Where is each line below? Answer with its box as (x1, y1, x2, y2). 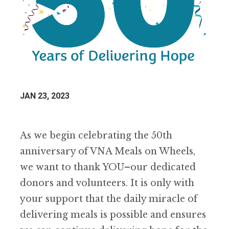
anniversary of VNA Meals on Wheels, (20, 146, 195, 157)
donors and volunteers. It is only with (20, 177, 194, 189)
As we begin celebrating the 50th (20, 130, 172, 142)
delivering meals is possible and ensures (20, 209, 206, 221)
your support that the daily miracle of (20, 193, 197, 205)
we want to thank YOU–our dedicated (20, 162, 196, 173)
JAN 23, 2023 (20, 91, 70, 101)
